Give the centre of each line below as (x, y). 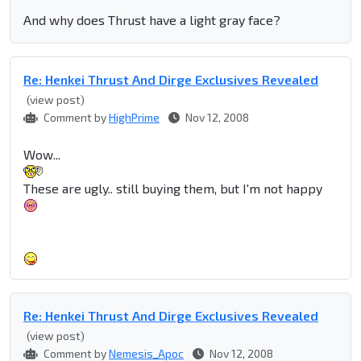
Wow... (42, 155)
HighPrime (134, 118)
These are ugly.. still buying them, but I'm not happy (173, 189)
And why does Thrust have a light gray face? (152, 20)
